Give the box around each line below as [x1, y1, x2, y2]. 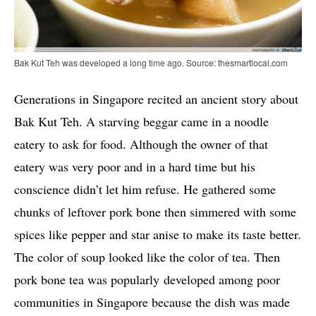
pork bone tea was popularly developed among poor [14, 270, 280, 288]
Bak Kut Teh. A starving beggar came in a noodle [14, 112, 269, 130]
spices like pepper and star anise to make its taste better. [14, 225, 301, 243]
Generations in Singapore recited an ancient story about [14, 90, 298, 107]
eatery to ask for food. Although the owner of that [14, 135, 268, 152]
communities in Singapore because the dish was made [14, 293, 290, 310]
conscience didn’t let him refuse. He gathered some [14, 180, 276, 197]
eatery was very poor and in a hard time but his [14, 157, 255, 175]
